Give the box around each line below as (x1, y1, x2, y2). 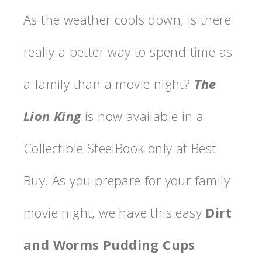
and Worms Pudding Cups (23, 236, 195, 254)
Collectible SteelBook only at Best (23, 139, 216, 157)
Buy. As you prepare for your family (23, 171, 230, 189)
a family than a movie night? (23, 75, 194, 93)
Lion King (23, 107, 81, 125)
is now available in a (81, 107, 204, 125)
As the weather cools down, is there (23, 11, 231, 29)
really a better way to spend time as (23, 43, 233, 61)
